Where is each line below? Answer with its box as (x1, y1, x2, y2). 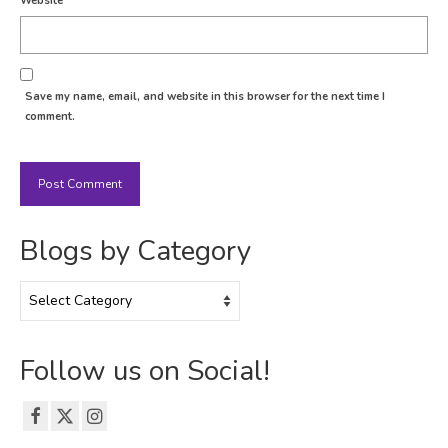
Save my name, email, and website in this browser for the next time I (25, 88, 385, 104)
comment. (25, 108, 75, 124)
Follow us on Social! (20, 351, 270, 390)
